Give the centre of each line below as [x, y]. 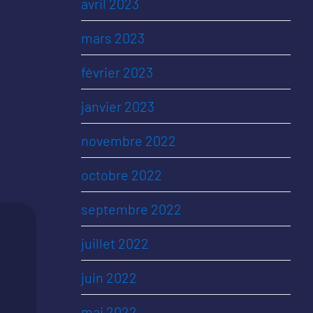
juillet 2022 [115, 243]
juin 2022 [109, 277]
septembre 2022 [131, 209]
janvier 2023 [118, 106]
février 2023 [117, 72]
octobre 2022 [122, 175]
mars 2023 [113, 38]
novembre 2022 [129, 140]
